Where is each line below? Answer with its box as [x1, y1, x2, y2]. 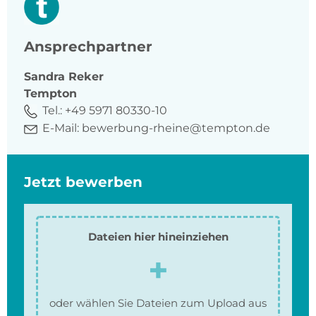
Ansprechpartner [24, 38, 152, 56]
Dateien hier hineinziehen [87, 229, 229, 243]
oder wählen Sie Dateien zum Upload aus [49, 296, 267, 310]
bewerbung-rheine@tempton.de [82, 121, 270, 135]
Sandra [24, 70, 65, 84]
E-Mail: [39, 121, 82, 135]
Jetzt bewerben [24, 173, 142, 190]
